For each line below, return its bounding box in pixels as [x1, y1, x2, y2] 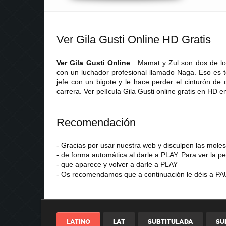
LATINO [67, 218, 90, 225]
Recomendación [56, 116, 136, 129]
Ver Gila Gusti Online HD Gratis [56, 33, 211, 46]
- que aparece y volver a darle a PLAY [56, 160, 178, 168]
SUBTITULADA [148, 218, 193, 225]
